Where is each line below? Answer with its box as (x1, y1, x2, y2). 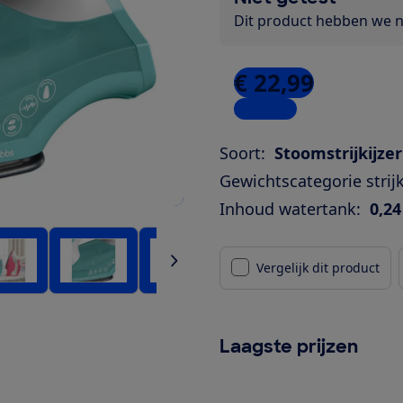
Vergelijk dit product (256, 258, 380, 276)
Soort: (219, 141, 265, 164)
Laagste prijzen (219, 334, 358, 358)
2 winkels (234, 98, 297, 119)
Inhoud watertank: (219, 197, 361, 219)
